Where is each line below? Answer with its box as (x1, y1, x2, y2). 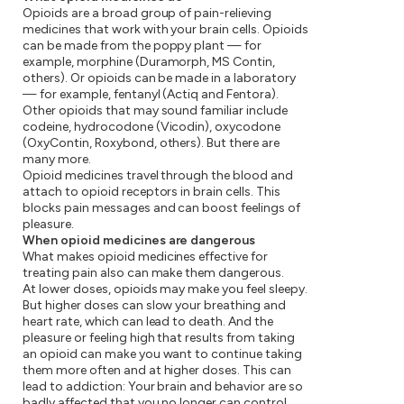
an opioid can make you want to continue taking (23, 346, 303, 362)
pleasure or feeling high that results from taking (23, 330, 295, 345)
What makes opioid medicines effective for (23, 249, 269, 264)
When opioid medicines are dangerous (23, 233, 256, 248)
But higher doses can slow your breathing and (23, 298, 287, 313)
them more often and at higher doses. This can (23, 363, 292, 378)
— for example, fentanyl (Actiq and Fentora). (23, 87, 280, 102)
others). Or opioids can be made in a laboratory (23, 70, 297, 86)
